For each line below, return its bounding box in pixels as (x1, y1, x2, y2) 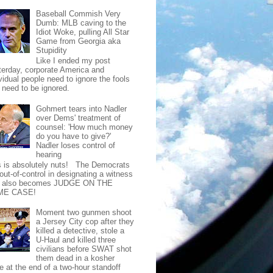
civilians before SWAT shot (36, 244, 132, 254)
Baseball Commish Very (36, 9, 121, 18)
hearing (36, 149, 62, 159)
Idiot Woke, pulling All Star (36, 27, 130, 37)
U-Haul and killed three (36, 235, 116, 245)
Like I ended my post (36, 56, 111, 66)
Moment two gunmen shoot (36, 208, 132, 218)
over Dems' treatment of (36, 113, 121, 122)
